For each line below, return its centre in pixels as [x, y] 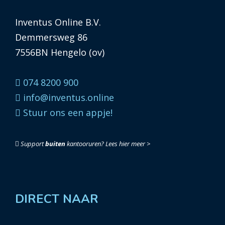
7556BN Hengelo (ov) [60, 52]
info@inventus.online [67, 98]
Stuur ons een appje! [67, 113]
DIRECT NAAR [57, 199]
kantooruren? [85, 144]
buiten [55, 144]
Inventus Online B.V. [58, 22]
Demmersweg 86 [51, 37]
